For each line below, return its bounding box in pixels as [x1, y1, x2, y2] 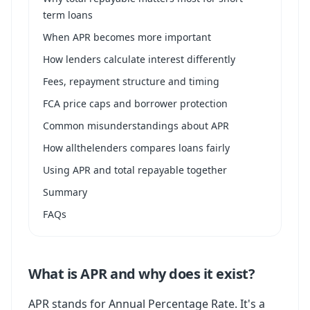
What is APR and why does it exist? [28, 264, 255, 283]
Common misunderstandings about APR [43, 119, 229, 132]
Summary [43, 185, 87, 199]
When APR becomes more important [43, 30, 211, 44]
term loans [43, 8, 93, 21]
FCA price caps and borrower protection [43, 97, 228, 110]
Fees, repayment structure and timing [43, 75, 219, 88]
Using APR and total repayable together [43, 163, 227, 176]
